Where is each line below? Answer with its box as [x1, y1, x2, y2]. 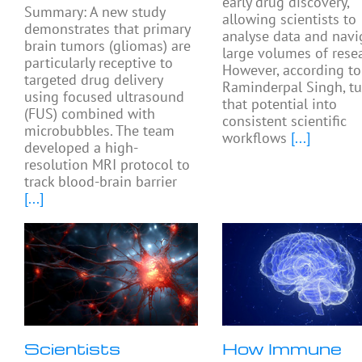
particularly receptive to [24, 53, 173, 73]
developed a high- [24, 138, 138, 158]
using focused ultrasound [24, 87, 184, 107]
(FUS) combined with [24, 104, 155, 124]
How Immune [222, 337, 343, 359]
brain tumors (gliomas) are [24, 36, 191, 56]
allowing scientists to [222, 10, 357, 29]
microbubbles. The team [24, 121, 175, 141]
